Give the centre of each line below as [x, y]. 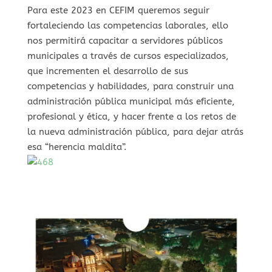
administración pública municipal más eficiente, [131, 101]
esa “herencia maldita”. [77, 147]
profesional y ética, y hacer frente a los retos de [131, 116]
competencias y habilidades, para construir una [130, 86]
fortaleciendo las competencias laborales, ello [127, 25]
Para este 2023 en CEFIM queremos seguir [118, 10]
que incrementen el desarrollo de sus [107, 71]
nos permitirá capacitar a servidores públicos [125, 40]
